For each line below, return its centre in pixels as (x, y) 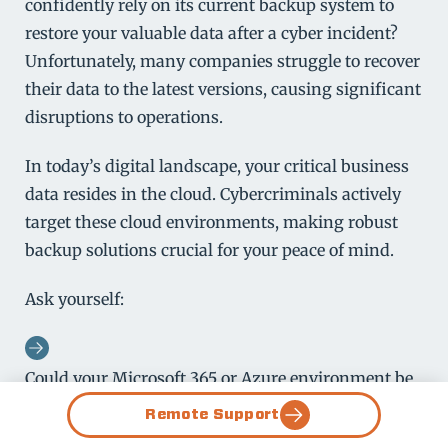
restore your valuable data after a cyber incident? (211, 33)
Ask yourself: (74, 298)
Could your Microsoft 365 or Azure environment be (219, 377)
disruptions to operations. (124, 117)
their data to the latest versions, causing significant (223, 89)
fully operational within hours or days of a (187, 405)
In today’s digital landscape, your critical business (217, 166)
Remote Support (212, 414)
